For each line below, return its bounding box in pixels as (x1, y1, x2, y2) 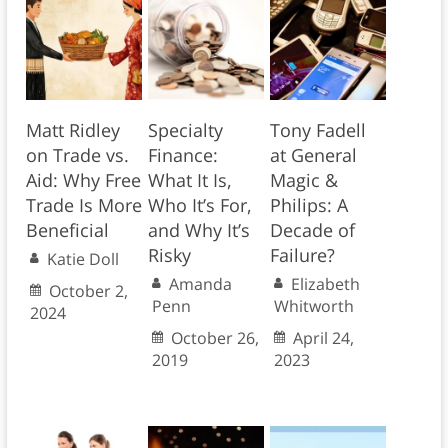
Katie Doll (46, 247, 119, 270)
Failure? (269, 242, 335, 267)
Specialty (147, 117, 223, 142)
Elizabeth (290, 272, 360, 295)
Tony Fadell (269, 117, 366, 142)
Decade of (269, 217, 355, 242)
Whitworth (273, 294, 354, 317)
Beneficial (25, 217, 109, 242)
